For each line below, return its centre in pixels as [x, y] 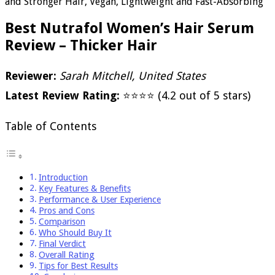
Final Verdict [62, 243]
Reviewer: [31, 76]
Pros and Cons [66, 210]
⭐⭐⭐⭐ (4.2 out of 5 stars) [185, 95]
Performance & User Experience [99, 199]
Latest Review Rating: [62, 95]
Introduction [63, 177]
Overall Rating [66, 254]
